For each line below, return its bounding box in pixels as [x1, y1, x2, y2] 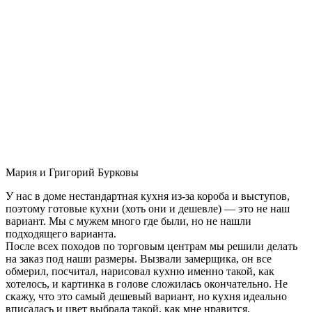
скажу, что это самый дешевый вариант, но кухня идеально [6, 290, 287, 302]
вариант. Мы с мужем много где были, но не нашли [6, 214, 251, 227]
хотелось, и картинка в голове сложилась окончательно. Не [6, 277, 288, 290]
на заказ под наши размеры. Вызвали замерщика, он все [6, 252, 272, 265]
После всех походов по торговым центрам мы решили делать [6, 240, 297, 252]
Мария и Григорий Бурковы [6, 166, 139, 178]
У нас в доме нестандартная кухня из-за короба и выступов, [6, 189, 290, 202]
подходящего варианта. [6, 227, 116, 240]
